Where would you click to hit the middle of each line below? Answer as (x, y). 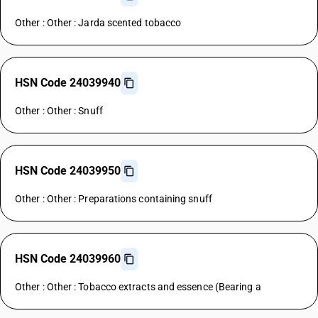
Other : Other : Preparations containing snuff (114, 199)
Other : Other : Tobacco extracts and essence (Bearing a (138, 287)
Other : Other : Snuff (59, 111)
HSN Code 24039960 (68, 259)
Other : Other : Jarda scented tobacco (98, 23)
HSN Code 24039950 (68, 171)
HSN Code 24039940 (68, 83)
